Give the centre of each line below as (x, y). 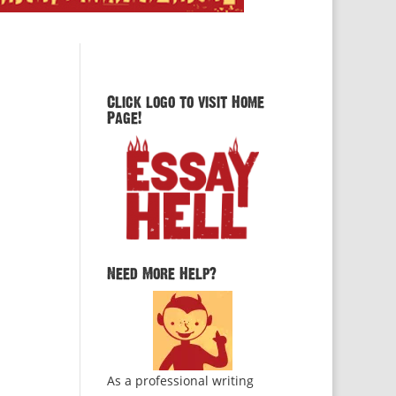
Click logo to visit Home (185, 103)
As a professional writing (180, 381)
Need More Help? (161, 274)
